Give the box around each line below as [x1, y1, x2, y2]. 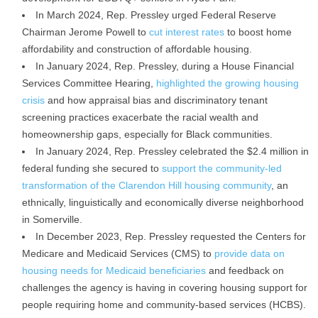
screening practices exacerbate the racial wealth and [22, 111, 258, 123]
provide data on [214, 248, 285, 259]
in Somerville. [22, 214, 82, 225]
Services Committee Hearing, [22, 77, 156, 89]
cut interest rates [149, 26, 224, 38]
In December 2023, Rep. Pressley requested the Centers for [35, 231, 306, 242]
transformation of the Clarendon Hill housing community [22, 180, 271, 191]
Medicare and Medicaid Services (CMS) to [22, 248, 214, 259]
